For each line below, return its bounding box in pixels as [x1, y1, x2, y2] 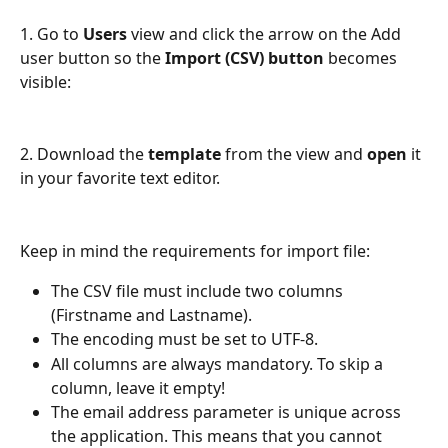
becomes [324, 47, 401, 69]
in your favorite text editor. [20, 167, 224, 190]
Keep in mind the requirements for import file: [20, 239, 374, 262]
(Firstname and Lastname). [51, 304, 252, 327]
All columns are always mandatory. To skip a [51, 352, 387, 375]
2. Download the [20, 143, 148, 166]
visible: [20, 71, 71, 93]
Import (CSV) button [165, 47, 324, 69]
